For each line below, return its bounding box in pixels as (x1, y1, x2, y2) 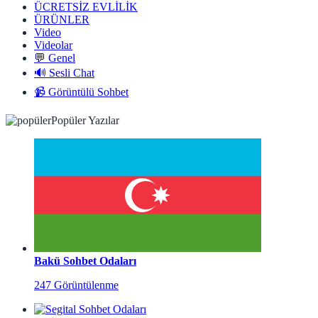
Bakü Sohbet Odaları (34, 255, 136, 268)
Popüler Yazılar (51, 114, 119, 127)
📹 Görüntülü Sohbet (34, 86, 128, 99)
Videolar (34, 39, 72, 52)
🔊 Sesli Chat (34, 67, 94, 79)
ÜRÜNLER (34, 13, 89, 26)
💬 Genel (34, 52, 75, 65)
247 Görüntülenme (34, 279, 119, 292)
